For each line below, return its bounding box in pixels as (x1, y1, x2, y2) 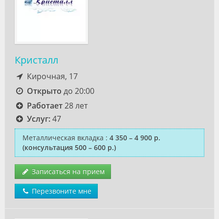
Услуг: (26, 113, 50, 124)
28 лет (62, 100, 88, 111)
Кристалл (15, 53, 58, 66)
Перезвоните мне (30, 186, 91, 196)
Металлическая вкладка (22, 133, 104, 142)
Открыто (26, 86, 62, 96)
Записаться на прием (30, 167, 105, 176)
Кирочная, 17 (24, 71, 78, 82)
